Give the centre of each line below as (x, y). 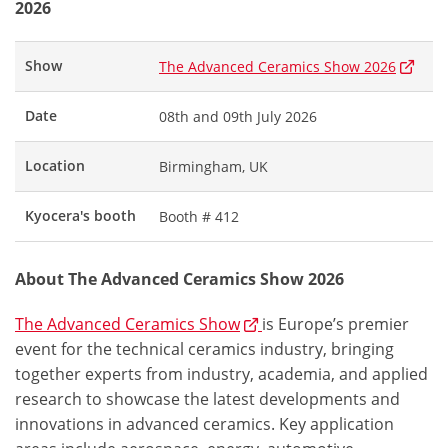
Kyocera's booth (80, 215)
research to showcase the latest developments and (207, 399)
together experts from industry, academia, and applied (221, 374)
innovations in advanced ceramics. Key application (204, 424)
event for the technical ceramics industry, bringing (204, 349)
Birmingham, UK (213, 166)
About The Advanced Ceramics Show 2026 (179, 279)
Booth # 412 (199, 216)
